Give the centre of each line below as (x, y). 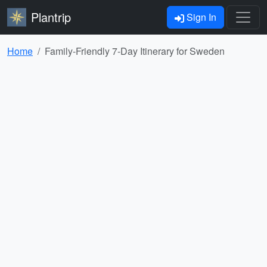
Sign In (200, 17)
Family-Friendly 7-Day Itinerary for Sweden (135, 51)
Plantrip (51, 17)
